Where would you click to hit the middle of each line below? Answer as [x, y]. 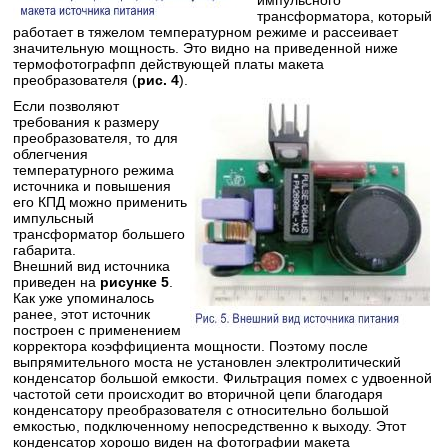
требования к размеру [86, 121]
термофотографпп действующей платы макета [169, 63]
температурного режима [94, 169]
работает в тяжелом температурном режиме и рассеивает [206, 31]
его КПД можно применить [100, 201]
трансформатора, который [345, 15]
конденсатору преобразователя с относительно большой [201, 409]
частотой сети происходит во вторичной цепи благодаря [198, 393]
